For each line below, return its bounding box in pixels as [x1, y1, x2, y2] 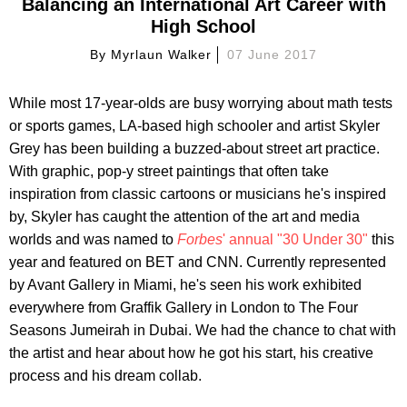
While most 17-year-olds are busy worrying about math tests [9, 94, 392, 111]
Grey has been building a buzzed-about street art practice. [9, 140, 380, 156]
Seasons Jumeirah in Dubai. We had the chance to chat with [9, 322, 396, 338]
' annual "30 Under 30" [223, 231, 368, 247]
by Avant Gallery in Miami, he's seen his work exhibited [9, 276, 362, 293]
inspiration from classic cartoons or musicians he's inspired [9, 185, 386, 202]
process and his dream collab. [9, 367, 202, 383]
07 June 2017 [227, 46, 318, 62]
